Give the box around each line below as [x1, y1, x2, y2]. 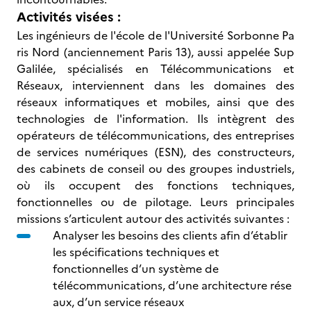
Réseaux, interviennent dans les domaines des [17, 77, 294, 94]
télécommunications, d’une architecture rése [53, 277, 292, 294]
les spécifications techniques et [53, 244, 219, 260]
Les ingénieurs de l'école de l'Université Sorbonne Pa [17, 27, 294, 44]
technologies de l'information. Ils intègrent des [17, 110, 294, 127]
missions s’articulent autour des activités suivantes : [17, 210, 289, 227]
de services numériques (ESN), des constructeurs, [17, 144, 294, 160]
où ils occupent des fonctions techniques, [17, 177, 294, 194]
